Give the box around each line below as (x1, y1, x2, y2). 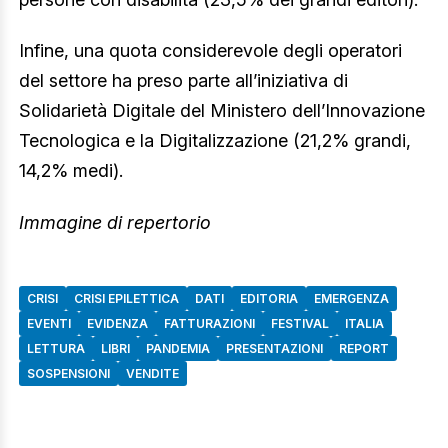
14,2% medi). (19, 160, 123, 182)
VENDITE (126, 365, 179, 381)
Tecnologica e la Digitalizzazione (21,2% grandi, (19, 130, 411, 152)
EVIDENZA (87, 315, 148, 331)
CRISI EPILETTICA (74, 290, 179, 306)
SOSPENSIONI (27, 365, 110, 381)
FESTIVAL (271, 315, 329, 331)
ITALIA (345, 315, 384, 331)
